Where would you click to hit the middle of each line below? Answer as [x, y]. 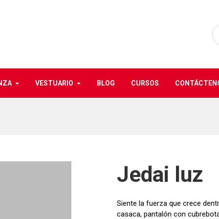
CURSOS [145, 83]
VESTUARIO [54, 83]
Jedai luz [160, 175]
